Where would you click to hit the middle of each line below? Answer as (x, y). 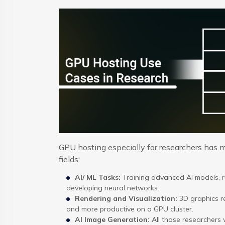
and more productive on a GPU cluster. (130, 209)
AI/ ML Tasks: (98, 177)
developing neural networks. (113, 188)
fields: (69, 159)
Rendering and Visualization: (126, 198)
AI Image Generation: (112, 219)
